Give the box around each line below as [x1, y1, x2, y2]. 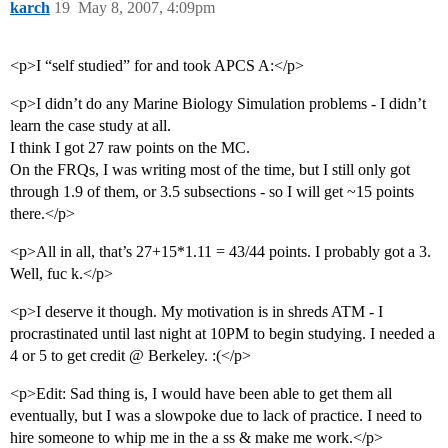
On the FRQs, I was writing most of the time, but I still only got [10, 161, 410, 179]
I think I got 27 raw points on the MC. [10, 139, 250, 157]
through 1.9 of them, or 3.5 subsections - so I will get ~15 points [10, 183, 414, 201]
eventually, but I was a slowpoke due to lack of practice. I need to [10, 407, 422, 425]
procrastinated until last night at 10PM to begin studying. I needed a [10, 325, 435, 343]
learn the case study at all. [10, 117, 171, 135]
